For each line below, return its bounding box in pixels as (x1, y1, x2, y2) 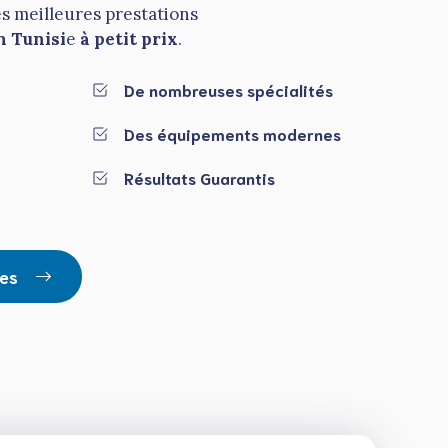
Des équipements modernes (124, 122, 341, 144)
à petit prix (80, 28, 178, 50)
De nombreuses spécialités (124, 78, 333, 100)
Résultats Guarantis (124, 166, 275, 188)
